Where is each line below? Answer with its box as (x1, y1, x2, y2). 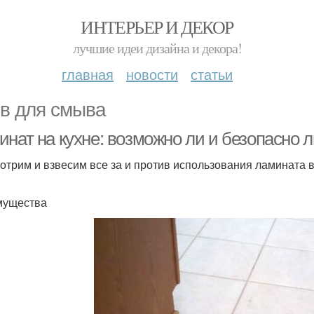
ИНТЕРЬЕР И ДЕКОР (81, 15, 233, 39)
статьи (191, 64, 233, 84)
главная (62, 64, 114, 84)
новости (126, 64, 178, 84)
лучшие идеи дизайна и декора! (72, 39, 242, 57)
